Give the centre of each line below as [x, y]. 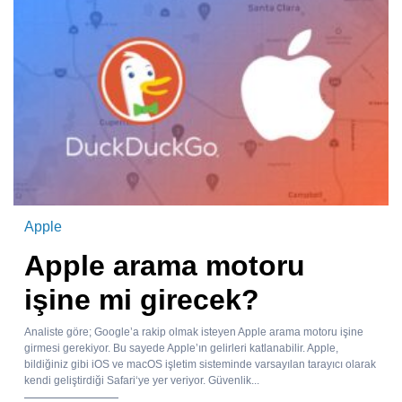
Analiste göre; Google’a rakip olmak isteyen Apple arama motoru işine [194, 332]
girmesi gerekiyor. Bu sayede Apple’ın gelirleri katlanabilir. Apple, [181, 349]
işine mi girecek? [142, 300]
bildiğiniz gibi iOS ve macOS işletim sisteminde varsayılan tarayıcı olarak [200, 365]
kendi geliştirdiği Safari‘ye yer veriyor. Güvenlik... [142, 381]
